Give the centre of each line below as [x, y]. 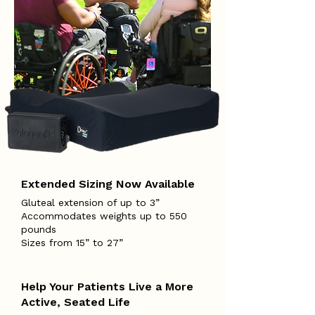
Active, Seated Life [76, 302]
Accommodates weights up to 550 [104, 216]
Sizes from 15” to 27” [72, 243]
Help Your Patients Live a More [107, 287]
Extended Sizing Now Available [108, 184]
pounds [39, 229]
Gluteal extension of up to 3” [90, 202]
